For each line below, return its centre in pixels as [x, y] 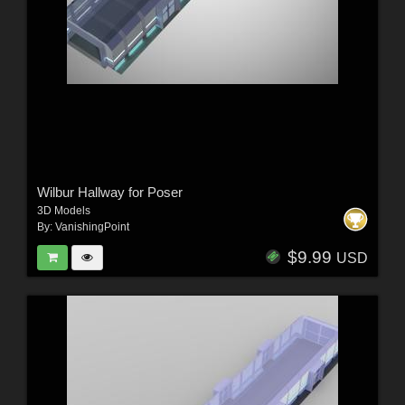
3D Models [63, 211]
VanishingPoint [92, 227]
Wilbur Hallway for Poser [109, 193]
